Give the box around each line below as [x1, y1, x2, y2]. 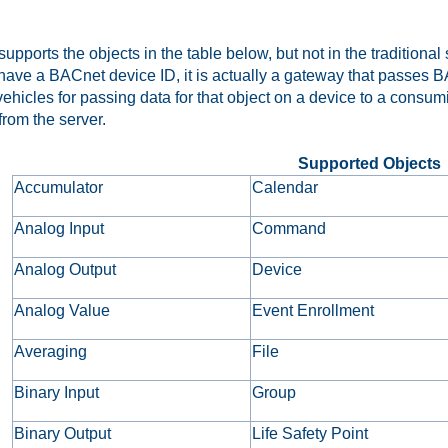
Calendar [252, 178, 319, 196]
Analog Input [14, 219, 105, 237]
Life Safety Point [252, 424, 369, 442]
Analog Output [14, 260, 117, 278]
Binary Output [14, 424, 112, 442]
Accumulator [14, 178, 104, 196]
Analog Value [14, 301, 111, 319]
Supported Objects [297, 154, 441, 172]
